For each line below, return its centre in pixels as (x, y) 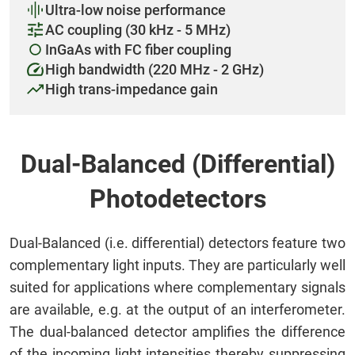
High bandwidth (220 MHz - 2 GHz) (155, 70)
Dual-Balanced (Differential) (177, 164)
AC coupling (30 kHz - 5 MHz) (138, 30)
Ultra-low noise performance (136, 10)
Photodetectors (177, 199)
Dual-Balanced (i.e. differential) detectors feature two (177, 243)
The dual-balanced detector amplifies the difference (177, 332)
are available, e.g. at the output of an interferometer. (177, 310)
